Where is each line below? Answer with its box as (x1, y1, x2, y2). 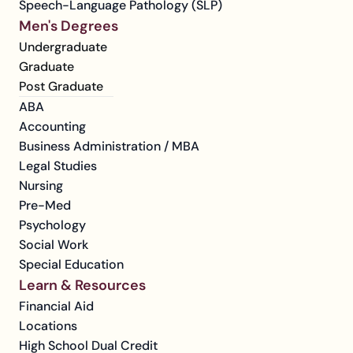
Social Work (19, 236, 88, 253)
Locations (19, 318, 77, 334)
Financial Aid (19, 298, 94, 314)
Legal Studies (19, 158, 97, 174)
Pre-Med (19, 197, 71, 214)
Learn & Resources (19, 276, 146, 295)
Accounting (19, 118, 86, 135)
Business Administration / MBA (19, 138, 199, 154)
